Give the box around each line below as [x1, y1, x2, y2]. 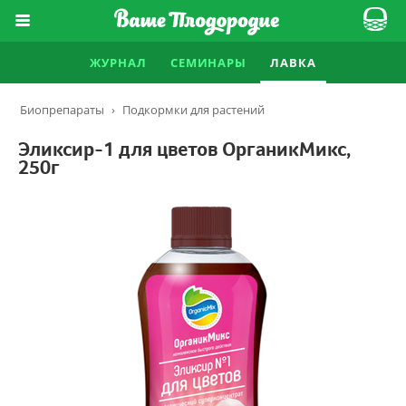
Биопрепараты [20, 101, 104, 118]
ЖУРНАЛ [90, 54, 147, 71]
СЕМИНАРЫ [169, 54, 247, 71]
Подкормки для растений [122, 101, 265, 118]
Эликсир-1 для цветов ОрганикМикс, [18, 138, 351, 161]
